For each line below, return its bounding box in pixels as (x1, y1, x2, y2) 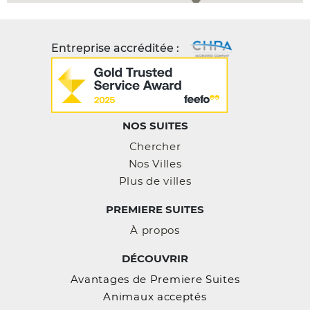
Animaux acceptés (103, 290, 207, 304)
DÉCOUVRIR (122, 252, 188, 266)
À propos (130, 224, 180, 237)
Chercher (129, 140, 181, 154)
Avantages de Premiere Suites (70, 273, 240, 286)
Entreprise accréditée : (51, 42, 182, 55)
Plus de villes (118, 174, 192, 188)
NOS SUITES (122, 119, 188, 133)
